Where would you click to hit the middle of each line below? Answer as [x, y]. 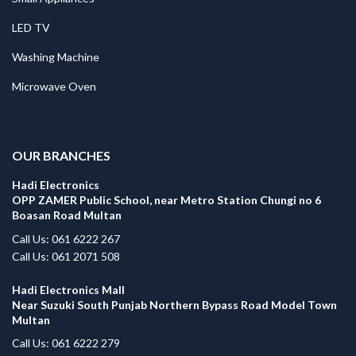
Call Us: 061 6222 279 [66, 343]
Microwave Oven [54, 87]
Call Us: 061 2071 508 [66, 256]
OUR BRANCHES [61, 156]
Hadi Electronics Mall [68, 289]
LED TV [31, 28]
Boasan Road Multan [67, 215]
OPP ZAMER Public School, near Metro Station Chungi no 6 [166, 200]
